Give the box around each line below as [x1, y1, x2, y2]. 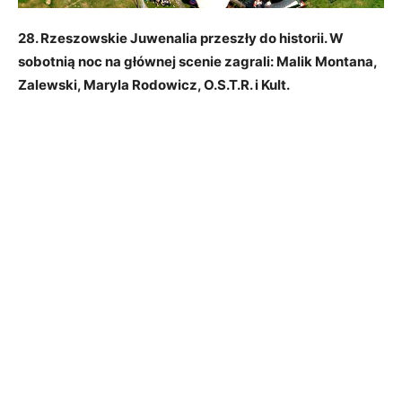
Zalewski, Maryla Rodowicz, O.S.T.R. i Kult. [18, 76, 290, 94]
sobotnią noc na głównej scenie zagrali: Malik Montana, [18, 53, 377, 71]
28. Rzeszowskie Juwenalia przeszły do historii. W [18, 30, 344, 48]
